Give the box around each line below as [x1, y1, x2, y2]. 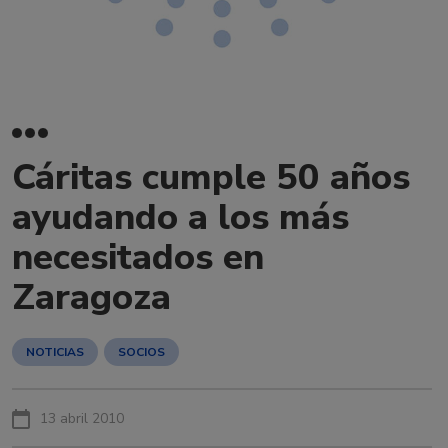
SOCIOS [118, 344, 165, 360]
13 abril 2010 [40, 409, 124, 428]
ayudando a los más [12, 193, 349, 242]
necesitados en [12, 233, 264, 282]
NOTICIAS [26, 344, 84, 360]
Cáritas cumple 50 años [12, 153, 410, 202]
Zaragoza [12, 273, 171, 322]
